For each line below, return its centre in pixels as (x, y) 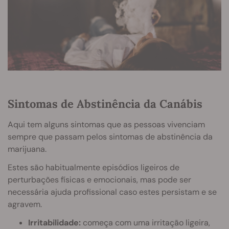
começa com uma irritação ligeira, (145, 222)
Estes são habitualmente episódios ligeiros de (94, 167)
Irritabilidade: (54, 222)
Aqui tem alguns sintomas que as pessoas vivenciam (106, 124)
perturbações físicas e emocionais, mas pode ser (99, 179)
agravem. (25, 204)
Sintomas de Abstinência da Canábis (105, 104)
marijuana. (27, 149)
